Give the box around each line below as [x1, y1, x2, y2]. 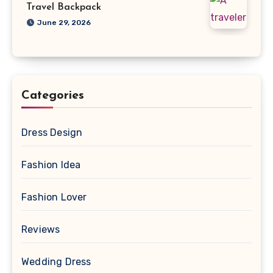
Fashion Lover [21, 191, 87, 203]
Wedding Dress [21, 255, 91, 268]
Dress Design [21, 126, 83, 138]
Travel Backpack [26, 2, 101, 12]
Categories [21, 89, 84, 102]
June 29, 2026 [37, 18, 91, 27]
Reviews [21, 223, 60, 235]
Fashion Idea [21, 158, 81, 171]
